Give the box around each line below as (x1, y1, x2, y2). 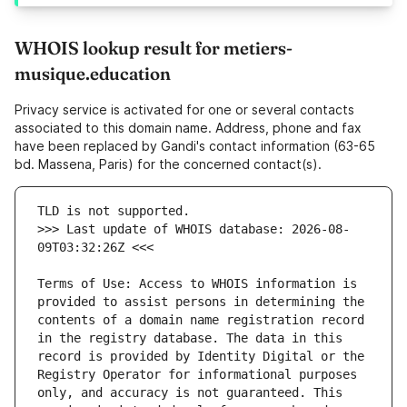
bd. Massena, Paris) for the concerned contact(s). (15, 156, 322, 173)
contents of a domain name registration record (37, 313, 364, 328)
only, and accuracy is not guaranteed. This (37, 385, 342, 401)
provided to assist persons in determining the (37, 294, 364, 310)
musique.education (15, 62, 171, 85)
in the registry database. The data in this (37, 331, 342, 346)
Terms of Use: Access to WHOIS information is (37, 276, 357, 292)
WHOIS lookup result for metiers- (15, 36, 293, 60)
